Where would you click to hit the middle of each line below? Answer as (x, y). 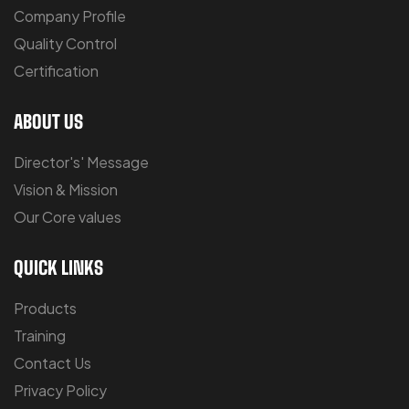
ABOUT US (48, 122)
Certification (56, 71)
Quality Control (65, 44)
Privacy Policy (60, 391)
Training (40, 336)
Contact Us (52, 363)
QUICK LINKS (58, 268)
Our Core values (68, 217)
